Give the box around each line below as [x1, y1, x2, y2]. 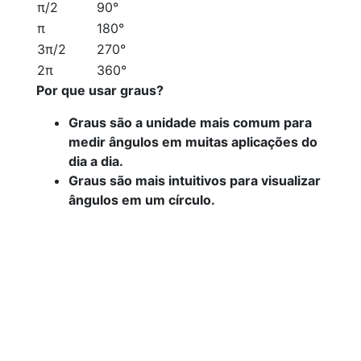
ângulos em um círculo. [68, 192, 215, 208]
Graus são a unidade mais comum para [68, 114, 312, 131]
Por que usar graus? [36, 82, 164, 98]
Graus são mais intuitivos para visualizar [68, 172, 321, 189]
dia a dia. [68, 153, 123, 169]
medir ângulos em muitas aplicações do [68, 134, 317, 150]
